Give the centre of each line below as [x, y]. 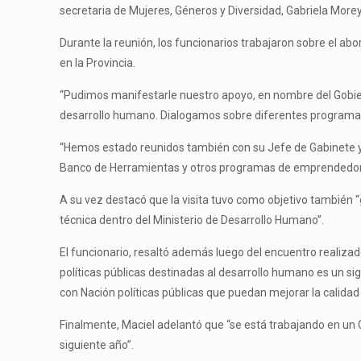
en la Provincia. [98, 62]
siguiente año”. [97, 344]
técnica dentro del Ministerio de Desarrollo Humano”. [192, 220]
